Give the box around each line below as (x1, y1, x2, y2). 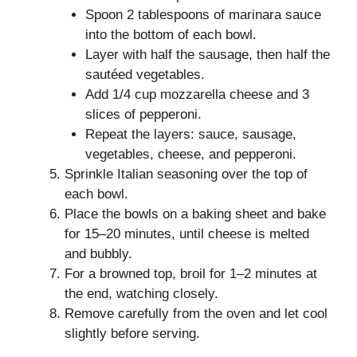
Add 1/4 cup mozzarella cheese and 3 (84, 86, 309, 102)
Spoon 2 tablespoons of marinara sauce (84, 6, 321, 22)
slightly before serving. (65, 325, 200, 341)
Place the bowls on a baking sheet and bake (65, 206, 326, 222)
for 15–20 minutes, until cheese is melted (65, 226, 309, 241)
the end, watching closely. (65, 285, 218, 301)
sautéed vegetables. (84, 66, 205, 82)
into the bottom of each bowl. (84, 26, 257, 42)
